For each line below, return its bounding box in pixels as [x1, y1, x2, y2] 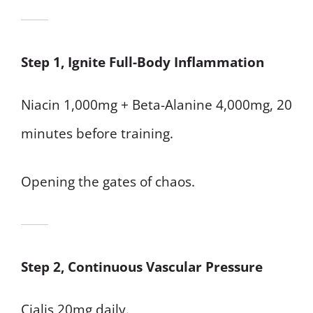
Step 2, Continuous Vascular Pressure [21, 258, 263, 277]
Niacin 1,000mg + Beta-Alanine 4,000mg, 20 [21, 95, 292, 114]
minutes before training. [21, 124, 173, 143]
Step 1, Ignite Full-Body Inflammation [21, 52, 264, 71]
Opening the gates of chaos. [21, 173, 195, 191]
